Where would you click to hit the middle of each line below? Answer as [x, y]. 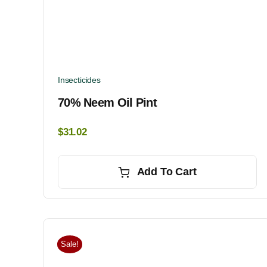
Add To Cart [167, 172]
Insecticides [79, 80]
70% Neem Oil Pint [107, 103]
